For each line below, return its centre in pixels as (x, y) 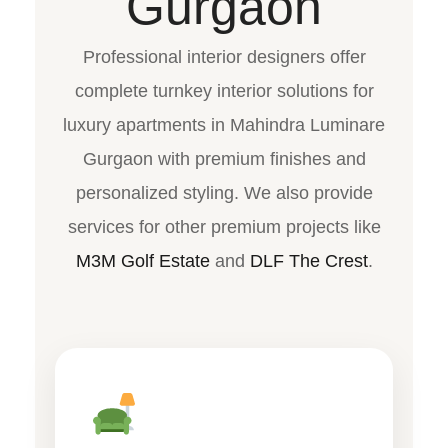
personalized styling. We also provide (224, 192)
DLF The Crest (308, 260)
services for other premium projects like (224, 226)
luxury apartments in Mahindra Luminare (224, 124)
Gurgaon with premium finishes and (224, 158)
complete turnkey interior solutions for (224, 90)
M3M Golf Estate (142, 260)
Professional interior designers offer (224, 56)
